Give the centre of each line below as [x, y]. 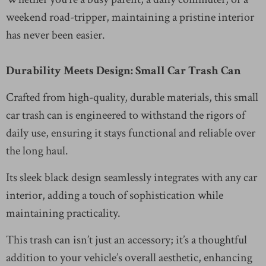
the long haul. [37, 151]
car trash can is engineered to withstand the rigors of [126, 115]
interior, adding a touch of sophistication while [115, 195]
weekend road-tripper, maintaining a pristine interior [130, 17]
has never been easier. [56, 35]
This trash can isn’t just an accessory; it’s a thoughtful [126, 240]
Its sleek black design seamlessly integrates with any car [132, 177]
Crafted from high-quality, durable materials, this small [132, 97]
